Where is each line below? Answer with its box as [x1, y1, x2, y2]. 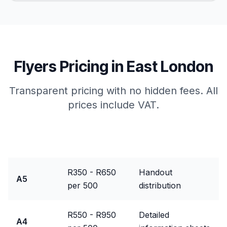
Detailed [139, 210, 169, 220]
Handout [139, 167, 172, 177]
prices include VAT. [68, 99, 159, 111]
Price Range [67, 138, 116, 148]
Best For [139, 138, 173, 148]
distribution [139, 180, 181, 191]
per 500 [67, 180, 98, 191]
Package [16, 138, 51, 148]
